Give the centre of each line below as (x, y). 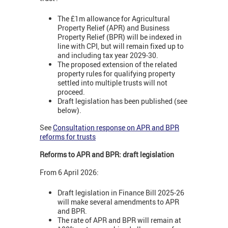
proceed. (72, 92)
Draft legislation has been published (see (122, 101)
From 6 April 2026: (69, 172)
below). (69, 110)
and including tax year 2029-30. (108, 55)
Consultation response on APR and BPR (116, 127)
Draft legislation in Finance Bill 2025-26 (121, 193)
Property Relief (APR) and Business (113, 28)
